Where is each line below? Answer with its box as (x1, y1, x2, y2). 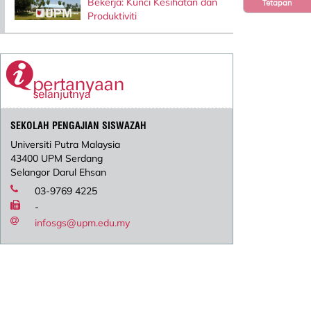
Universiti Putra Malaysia (10, 137, 121, 151)
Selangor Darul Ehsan (10, 165, 107, 178)
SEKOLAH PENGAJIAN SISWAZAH (10, 119, 147, 132)
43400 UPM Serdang (10, 151, 103, 165)
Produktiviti (87, 9, 137, 22)
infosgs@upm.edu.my (35, 216, 131, 229)
